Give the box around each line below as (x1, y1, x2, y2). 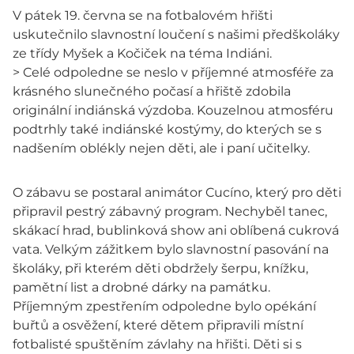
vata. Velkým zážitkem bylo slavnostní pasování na (13, 241, 329, 257)
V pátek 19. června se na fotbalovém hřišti (13, 7, 273, 23)
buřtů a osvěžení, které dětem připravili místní (13, 317, 303, 333)
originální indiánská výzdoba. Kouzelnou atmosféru (13, 102, 333, 118)
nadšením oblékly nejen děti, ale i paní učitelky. (13, 140, 310, 156)
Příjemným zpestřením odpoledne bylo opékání (13, 298, 316, 314)
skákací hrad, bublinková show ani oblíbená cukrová (13, 222, 339, 238)
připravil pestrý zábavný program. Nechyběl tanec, (13, 203, 327, 219)
